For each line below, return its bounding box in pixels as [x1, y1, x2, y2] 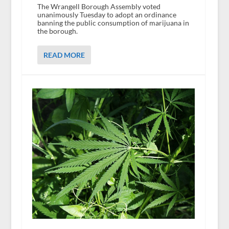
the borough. [37, 26, 78, 35]
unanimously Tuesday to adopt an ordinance [37, 10, 176, 19]
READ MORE [43, 50, 85, 59]
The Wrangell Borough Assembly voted [37, 2, 161, 11]
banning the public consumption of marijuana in [37, 18, 189, 27]
